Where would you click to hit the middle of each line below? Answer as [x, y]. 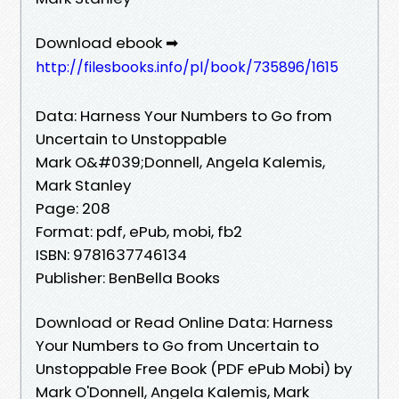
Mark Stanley [83, 185]
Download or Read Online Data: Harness [184, 322]
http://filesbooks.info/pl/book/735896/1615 [187, 67]
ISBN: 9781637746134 [111, 254]
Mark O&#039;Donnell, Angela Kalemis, [180, 162]
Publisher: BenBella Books [128, 277]
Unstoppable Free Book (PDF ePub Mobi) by [194, 368]
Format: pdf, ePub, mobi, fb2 [139, 231]
